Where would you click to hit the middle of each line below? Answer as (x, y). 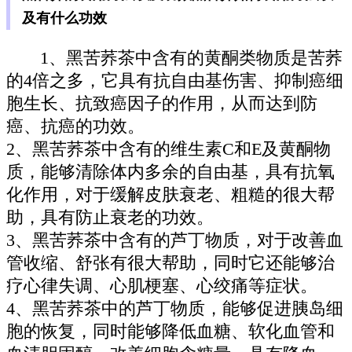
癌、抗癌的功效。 (75, 127)
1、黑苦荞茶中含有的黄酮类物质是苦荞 (192, 59)
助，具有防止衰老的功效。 (110, 218)
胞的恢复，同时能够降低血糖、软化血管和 (170, 332)
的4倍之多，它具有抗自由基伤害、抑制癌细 (175, 81)
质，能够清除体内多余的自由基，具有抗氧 (170, 172)
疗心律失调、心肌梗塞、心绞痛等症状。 (162, 286)
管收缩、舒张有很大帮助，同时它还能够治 (170, 264)
